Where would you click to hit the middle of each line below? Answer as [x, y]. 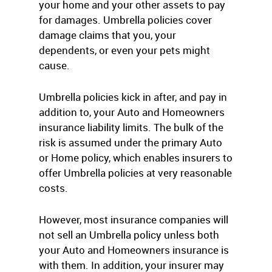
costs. [53, 188]
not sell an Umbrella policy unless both [129, 235]
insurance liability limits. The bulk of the [131, 127]
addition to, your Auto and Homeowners [132, 112]
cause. [54, 65]
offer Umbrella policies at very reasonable [135, 173]
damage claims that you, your [107, 35]
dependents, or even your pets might [124, 50]
